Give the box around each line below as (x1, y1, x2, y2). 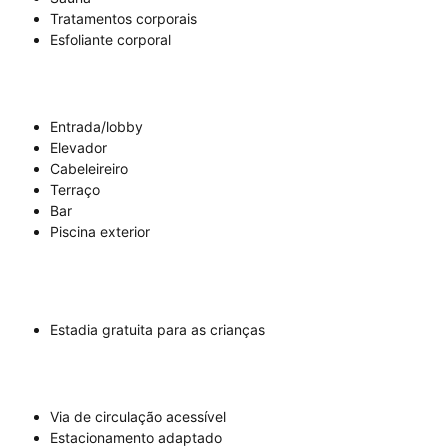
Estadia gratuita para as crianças (50, 321, 265, 339)
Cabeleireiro (50, 160, 128, 178)
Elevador (50, 139, 107, 157)
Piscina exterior (50, 223, 150, 241)
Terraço (50, 181, 100, 199)
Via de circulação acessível (50, 408, 226, 426)
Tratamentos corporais (50, 10, 197, 28)
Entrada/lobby (50, 118, 143, 136)
